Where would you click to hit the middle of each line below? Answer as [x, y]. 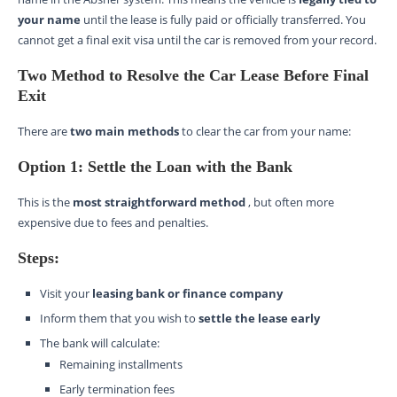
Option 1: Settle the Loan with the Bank [155, 166]
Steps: [39, 257]
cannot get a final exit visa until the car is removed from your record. [197, 39]
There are [44, 131]
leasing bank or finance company [187, 293]
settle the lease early [259, 318]
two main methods [126, 131]
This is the [45, 202]
